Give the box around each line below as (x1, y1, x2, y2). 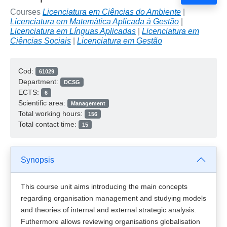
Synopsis (21, 155, 54, 164)
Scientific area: (18, 99, 67, 107)
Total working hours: (18, 109, 85, 118)
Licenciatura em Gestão (77, 36, 162, 45)
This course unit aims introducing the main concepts (21, 182, 187, 191)
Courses (10, 8, 43, 16)
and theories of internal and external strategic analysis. (21, 206, 196, 214)
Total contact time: (18, 120, 79, 128)
